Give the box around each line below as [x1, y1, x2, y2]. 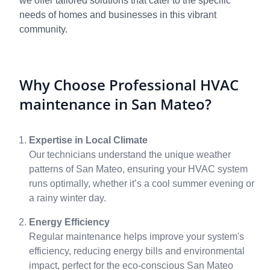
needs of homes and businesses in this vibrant [19, 10, 216, 20]
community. [19, 24, 67, 34]
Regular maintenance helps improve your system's [29, 231, 244, 242]
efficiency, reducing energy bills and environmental [29, 246, 245, 256]
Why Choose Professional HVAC [19, 75, 239, 95]
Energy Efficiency [29, 217, 110, 227]
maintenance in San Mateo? [19, 94, 212, 114]
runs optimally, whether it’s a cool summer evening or [29, 178, 254, 189]
